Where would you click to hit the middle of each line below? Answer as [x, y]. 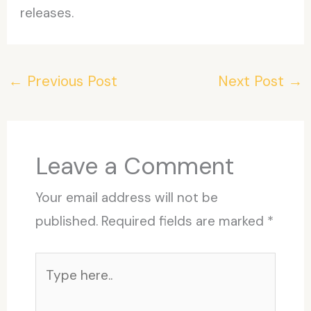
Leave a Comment [134, 166]
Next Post [253, 81]
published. [66, 221]
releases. [47, 12]
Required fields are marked [184, 221]
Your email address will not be [126, 197]
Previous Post [70, 81]
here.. [50, 287]
